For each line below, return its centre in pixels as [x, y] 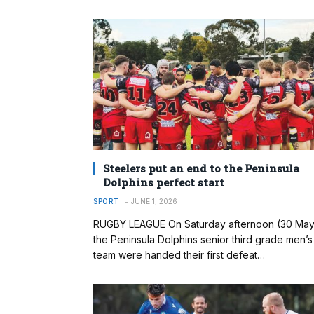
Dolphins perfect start [164, 182]
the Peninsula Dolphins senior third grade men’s [203, 239]
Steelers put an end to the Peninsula [201, 168]
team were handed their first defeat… [179, 254]
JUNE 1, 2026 [154, 201]
